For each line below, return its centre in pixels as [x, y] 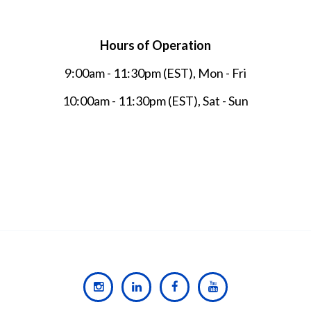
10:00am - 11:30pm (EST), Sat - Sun [155, 101]
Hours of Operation [155, 45]
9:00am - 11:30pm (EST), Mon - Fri [155, 73]
